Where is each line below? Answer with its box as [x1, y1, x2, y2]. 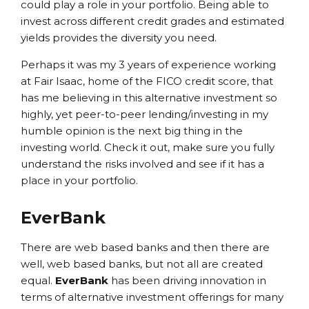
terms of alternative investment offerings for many [21, 290, 283, 304]
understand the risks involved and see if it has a [21, 157, 264, 171]
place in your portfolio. [21, 174, 138, 188]
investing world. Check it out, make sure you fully [21, 141, 275, 154]
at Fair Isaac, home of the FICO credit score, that [21, 74, 273, 88]
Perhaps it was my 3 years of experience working [21, 58, 276, 72]
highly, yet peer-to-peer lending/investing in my [21, 108, 268, 121]
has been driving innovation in [108, 274, 266, 288]
